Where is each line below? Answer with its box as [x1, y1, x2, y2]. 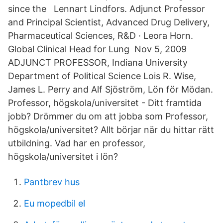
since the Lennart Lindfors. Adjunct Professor [8, 3, 205, 14]
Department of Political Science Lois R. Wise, [8, 71, 196, 81]
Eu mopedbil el [24, 198, 85, 209]
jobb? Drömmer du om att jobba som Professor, [8, 111, 208, 121]
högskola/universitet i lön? [8, 151, 118, 162]
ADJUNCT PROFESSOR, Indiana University [8, 57, 188, 68]
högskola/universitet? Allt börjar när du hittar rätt [8, 124, 214, 135]
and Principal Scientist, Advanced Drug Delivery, [8, 17, 210, 27]
